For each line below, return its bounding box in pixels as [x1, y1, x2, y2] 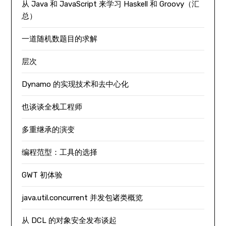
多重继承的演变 [22, 125, 75, 134]
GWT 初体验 [22, 171, 63, 180]
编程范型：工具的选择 [22, 148, 98, 157]
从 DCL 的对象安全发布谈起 [22, 216, 117, 225]
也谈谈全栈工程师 [22, 102, 83, 111]
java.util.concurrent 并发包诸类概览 [22, 193, 143, 202]
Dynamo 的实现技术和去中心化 [22, 80, 129, 89]
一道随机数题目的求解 [22, 34, 98, 43]
